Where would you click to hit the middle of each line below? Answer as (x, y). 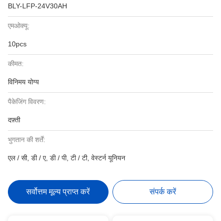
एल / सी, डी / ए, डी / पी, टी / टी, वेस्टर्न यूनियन (67, 158)
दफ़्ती (14, 120)
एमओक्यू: (19, 26)
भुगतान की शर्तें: (27, 140)
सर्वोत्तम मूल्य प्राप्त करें (58, 192)
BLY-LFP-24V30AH (37, 6)
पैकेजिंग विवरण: (27, 102)
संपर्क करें (163, 192)
